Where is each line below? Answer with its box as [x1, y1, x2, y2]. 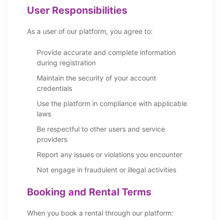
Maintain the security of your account [37, 74, 156, 82]
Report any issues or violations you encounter [37, 150, 182, 159]
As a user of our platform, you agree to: [27, 27, 153, 35]
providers [37, 135, 67, 143]
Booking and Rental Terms [27, 186, 151, 198]
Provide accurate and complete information [37, 48, 176, 56]
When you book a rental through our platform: [27, 209, 173, 217]
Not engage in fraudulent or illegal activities [37, 165, 176, 174]
